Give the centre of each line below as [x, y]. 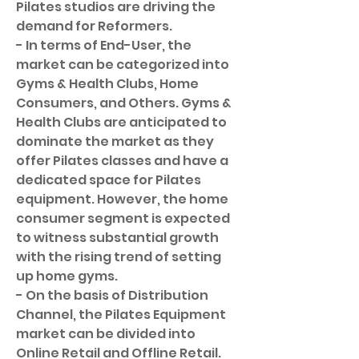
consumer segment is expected [123, 218]
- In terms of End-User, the [104, 45]
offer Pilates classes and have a [122, 161]
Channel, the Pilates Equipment [121, 315]
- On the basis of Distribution [112, 295]
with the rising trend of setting [119, 257]
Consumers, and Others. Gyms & [124, 103]
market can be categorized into [123, 65]
